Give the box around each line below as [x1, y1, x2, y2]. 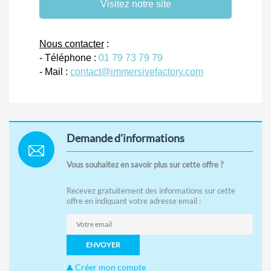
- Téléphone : [39, 52, 99, 63]
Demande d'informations [67, 131, 184, 145]
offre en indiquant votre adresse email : [67, 195, 201, 206]
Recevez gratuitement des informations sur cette [67, 185, 235, 195]
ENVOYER [86, 240, 120, 249]
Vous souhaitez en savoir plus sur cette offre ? [67, 159, 223, 169]
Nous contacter [39, 38, 104, 49]
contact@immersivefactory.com [70, 66, 203, 77]
